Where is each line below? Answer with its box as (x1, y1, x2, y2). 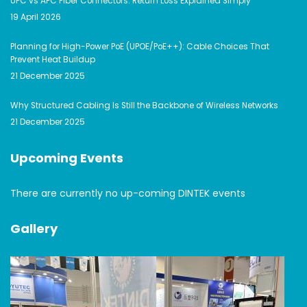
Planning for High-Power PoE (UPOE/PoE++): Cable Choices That (10, 41, 269, 52)
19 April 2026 (10, 12, 61, 23)
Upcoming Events (10, 149, 123, 167)
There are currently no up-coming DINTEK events (10, 186, 245, 200)
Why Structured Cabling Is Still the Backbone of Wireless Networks (10, 100, 278, 111)
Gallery (10, 220, 58, 237)
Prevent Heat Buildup (10, 54, 95, 65)
